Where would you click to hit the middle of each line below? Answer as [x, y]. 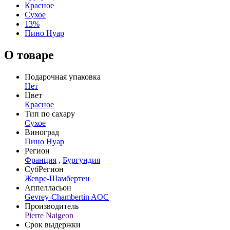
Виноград [42, 132]
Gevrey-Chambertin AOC [67, 197]
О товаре [29, 55]
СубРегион [44, 169]
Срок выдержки [53, 224]
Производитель [52, 206]
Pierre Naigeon [49, 215]
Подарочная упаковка [63, 76]
